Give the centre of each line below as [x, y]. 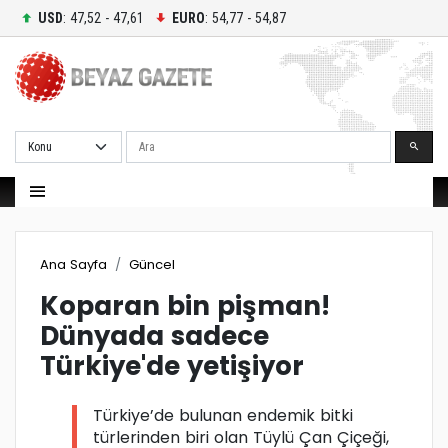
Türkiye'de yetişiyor [172, 366]
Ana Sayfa [73, 264]
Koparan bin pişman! [185, 306]
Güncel [152, 264]
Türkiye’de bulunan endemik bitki [223, 416]
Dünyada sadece [154, 336]
